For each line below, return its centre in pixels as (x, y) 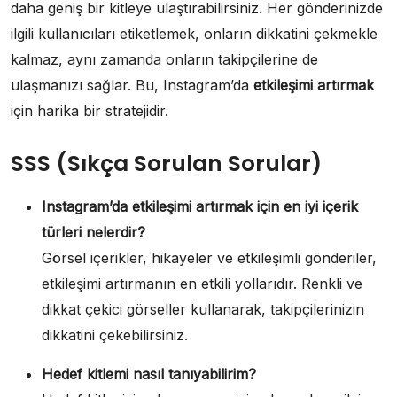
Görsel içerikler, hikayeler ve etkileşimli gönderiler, (209, 257)
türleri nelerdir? (93, 232)
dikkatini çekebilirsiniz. (115, 335)
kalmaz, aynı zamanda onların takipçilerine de (164, 59)
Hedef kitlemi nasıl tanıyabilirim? (149, 374)
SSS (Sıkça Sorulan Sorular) (166, 163)
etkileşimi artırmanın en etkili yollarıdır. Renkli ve (202, 283)
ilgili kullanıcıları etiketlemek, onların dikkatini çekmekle (194, 33)
